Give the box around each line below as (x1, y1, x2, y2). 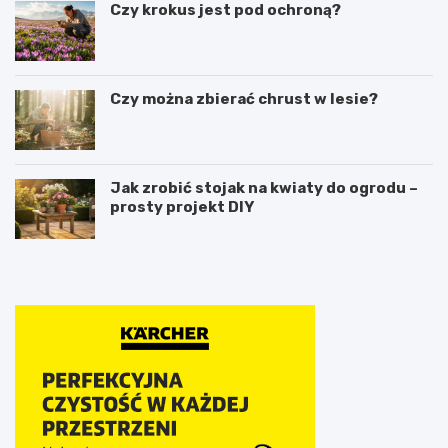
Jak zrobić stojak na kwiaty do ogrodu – (110, 178, 418, 197)
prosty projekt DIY (110, 197, 254, 216)
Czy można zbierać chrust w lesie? (110, 89, 378, 108)
